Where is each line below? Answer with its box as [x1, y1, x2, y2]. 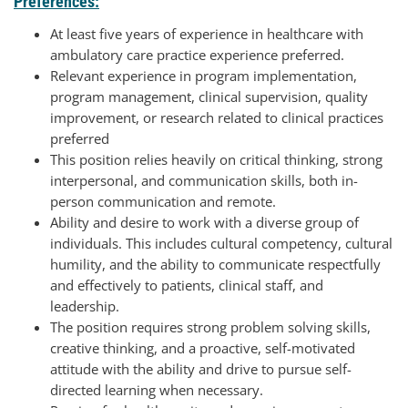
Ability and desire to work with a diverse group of [50, 213, 359, 232]
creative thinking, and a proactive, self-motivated [50, 339, 355, 358]
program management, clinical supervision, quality [50, 87, 368, 107]
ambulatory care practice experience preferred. [50, 46, 344, 65]
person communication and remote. [50, 192, 276, 211]
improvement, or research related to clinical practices [50, 108, 383, 127]
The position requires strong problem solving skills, [50, 318, 371, 337]
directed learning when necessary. [50, 381, 263, 400]
